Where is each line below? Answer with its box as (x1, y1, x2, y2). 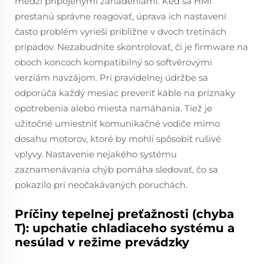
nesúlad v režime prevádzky (15, 235, 189, 249)
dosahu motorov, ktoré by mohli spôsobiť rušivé (15, 133, 221, 144)
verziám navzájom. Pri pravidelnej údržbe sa (15, 72, 208, 83)
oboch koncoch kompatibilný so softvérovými (15, 57, 212, 68)
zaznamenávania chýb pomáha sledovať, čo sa (15, 164, 218, 175)
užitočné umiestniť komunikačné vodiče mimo (15, 118, 220, 129)
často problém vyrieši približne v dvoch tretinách (15, 26, 226, 37)
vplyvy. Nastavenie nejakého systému (15, 148, 177, 160)
